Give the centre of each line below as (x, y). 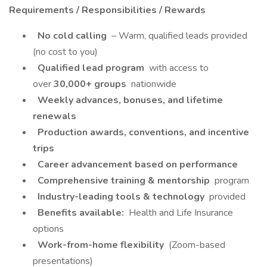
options (48, 229)
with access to (178, 68)
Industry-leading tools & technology (121, 197)
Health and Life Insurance (180, 213)
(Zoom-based (196, 245)
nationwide (153, 84)
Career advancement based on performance (136, 164)
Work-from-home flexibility (101, 245)
